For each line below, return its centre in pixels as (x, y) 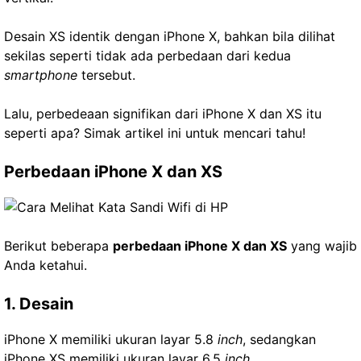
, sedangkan (279, 339)
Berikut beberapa (58, 246)
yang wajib (322, 246)
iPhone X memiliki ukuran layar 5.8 (109, 339)
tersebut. (106, 75)
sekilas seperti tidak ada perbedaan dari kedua (147, 56)
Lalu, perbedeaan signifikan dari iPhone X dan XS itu (163, 114)
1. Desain (39, 304)
